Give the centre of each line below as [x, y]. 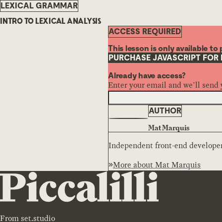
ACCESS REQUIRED [145, 31]
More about [134, 165]
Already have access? [147, 75]
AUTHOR [165, 111]
